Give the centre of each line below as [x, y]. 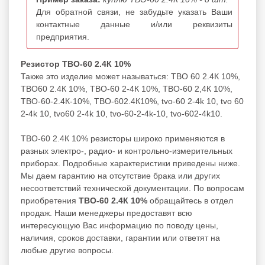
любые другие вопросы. [67, 250]
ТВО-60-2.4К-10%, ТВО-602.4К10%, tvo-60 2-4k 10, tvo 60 [132, 101]
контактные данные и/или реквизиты [134, 24]
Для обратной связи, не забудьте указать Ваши [134, 12]
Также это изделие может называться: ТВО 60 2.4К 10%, [130, 76]
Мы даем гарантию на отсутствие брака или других [120, 175]
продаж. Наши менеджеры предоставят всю [106, 213]
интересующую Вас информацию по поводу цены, [119, 225]
